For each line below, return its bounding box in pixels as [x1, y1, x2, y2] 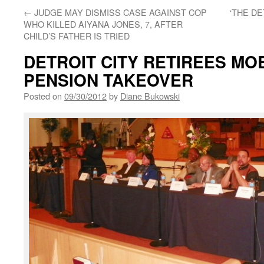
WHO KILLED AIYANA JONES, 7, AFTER [24, 18, 183, 30]
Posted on [24, 90, 62, 102]
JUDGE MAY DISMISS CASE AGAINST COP [32, 6, 207, 18]
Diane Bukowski [120, 90, 180, 102]
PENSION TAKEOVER [24, 68, 193, 92]
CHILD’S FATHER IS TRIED [24, 29, 130, 42]
